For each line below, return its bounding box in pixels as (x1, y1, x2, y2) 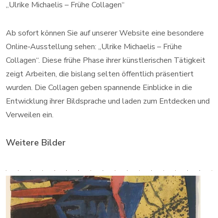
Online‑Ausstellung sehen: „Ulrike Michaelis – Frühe (6, 41, 182, 53)
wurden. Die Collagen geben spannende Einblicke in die (6, 82, 192, 93)
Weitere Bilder (6, 137, 66, 149)
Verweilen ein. (6, 109, 54, 121)
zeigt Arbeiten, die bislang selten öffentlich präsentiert (6, 69, 194, 80)
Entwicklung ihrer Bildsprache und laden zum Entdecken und (6, 96, 210, 107)
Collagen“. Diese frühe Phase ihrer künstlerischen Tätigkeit (6, 55, 205, 66)
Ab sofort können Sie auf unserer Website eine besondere (6, 28, 204, 39)
